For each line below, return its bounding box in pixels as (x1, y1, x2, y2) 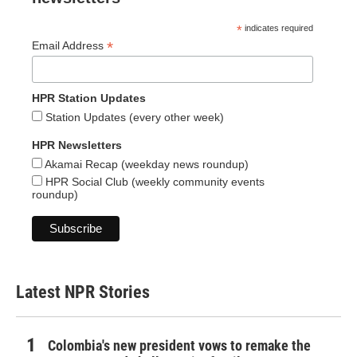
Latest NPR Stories (16, 282, 150, 303)
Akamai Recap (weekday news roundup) (42, 158, 249, 171)
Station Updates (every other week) (42, 111, 224, 124)
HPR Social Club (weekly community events (42, 175, 265, 189)
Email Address (32, 39, 107, 52)
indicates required (242, 23, 314, 33)
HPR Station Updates (32, 92, 146, 105)
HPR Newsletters (32, 139, 122, 152)
